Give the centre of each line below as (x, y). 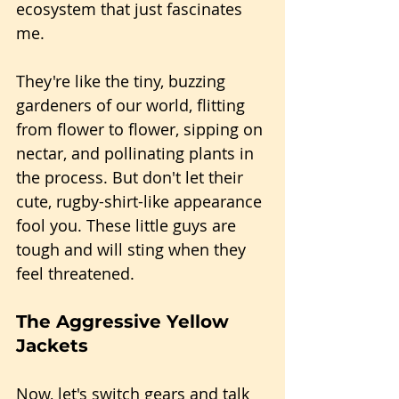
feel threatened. (75, 273)
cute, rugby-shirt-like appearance (141, 201)
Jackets (52, 346)
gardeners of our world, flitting (133, 105)
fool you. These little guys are (128, 225)
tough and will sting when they (133, 249)
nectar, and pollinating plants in (137, 153)
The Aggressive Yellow (125, 322)
